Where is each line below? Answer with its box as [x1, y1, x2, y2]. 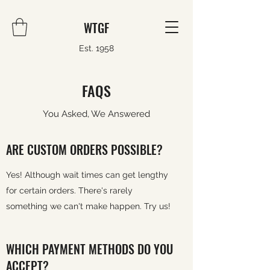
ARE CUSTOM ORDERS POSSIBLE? [6, 140, 163, 159]
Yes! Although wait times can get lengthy [6, 170, 168, 180]
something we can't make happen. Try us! [6, 201, 171, 211]
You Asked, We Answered [43, 108, 150, 119]
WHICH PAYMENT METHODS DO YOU [6, 240, 173, 258]
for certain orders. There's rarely [6, 186, 133, 195]
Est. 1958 [79, 43, 114, 53]
